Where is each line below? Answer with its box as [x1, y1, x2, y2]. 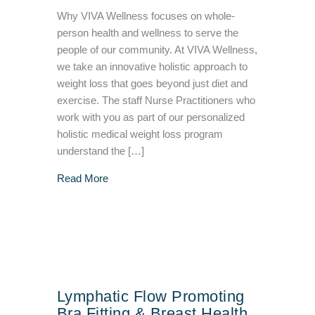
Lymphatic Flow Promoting [56, 288, 245, 306]
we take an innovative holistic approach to [56, 61, 247, 73]
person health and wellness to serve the [56, 27, 238, 39]
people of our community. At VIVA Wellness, [56, 44, 257, 56]
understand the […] [56, 146, 144, 157]
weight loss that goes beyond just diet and [56, 78, 247, 90]
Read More [56, 173, 108, 185]
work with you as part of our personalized [56, 112, 245, 124]
